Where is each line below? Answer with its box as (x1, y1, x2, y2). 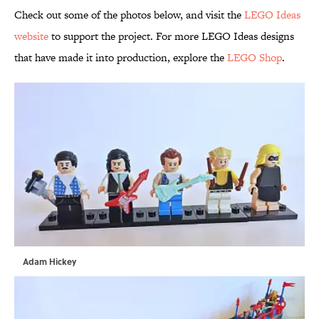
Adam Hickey (23, 255, 76, 268)
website (14, 28, 48, 44)
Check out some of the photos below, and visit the (14, 7, 244, 23)
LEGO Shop (227, 50, 282, 66)
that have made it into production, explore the (14, 50, 227, 66)
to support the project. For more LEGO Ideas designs (48, 28, 294, 44)
